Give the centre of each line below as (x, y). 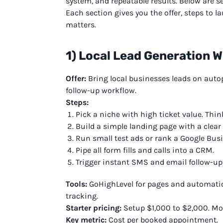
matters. (81, 24)
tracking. (82, 196)
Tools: (76, 184)
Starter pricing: (94, 208)
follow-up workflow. (101, 90)
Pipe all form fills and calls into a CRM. (145, 150)
